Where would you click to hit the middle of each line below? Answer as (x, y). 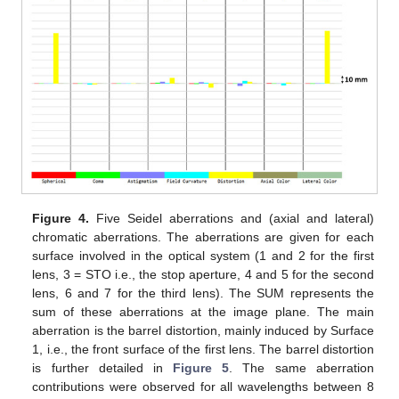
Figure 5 (201, 368)
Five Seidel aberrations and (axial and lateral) (232, 219)
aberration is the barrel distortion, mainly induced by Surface (203, 331)
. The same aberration (301, 368)
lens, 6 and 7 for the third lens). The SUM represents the (203, 293)
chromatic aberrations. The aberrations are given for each (203, 237)
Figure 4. (61, 219)
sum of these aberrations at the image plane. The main (203, 312)
